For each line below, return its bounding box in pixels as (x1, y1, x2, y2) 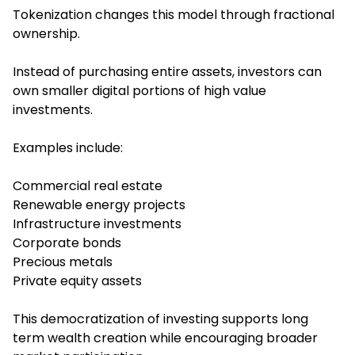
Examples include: (13, 139, 123, 158)
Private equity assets (13, 272, 142, 291)
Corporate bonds (13, 234, 121, 253)
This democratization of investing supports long (13, 310, 308, 329)
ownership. (13, 25, 80, 44)
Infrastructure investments (13, 215, 181, 234)
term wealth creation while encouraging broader (13, 329, 318, 348)
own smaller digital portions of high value (13, 82, 266, 101)
